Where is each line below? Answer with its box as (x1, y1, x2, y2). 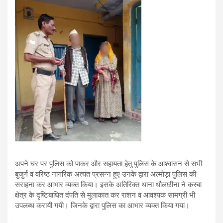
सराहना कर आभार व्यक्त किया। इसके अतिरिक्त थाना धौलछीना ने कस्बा (15, 180, 202, 189)
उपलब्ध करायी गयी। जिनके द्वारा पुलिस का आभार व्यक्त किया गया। (15, 201, 190, 210)
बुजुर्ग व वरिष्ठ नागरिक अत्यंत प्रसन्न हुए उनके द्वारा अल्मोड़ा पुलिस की (15, 169, 196, 179)
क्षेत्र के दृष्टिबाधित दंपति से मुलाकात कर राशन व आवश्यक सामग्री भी (15, 190, 195, 200)
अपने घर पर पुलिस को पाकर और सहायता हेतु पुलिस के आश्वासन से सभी (15, 159, 202, 168)
